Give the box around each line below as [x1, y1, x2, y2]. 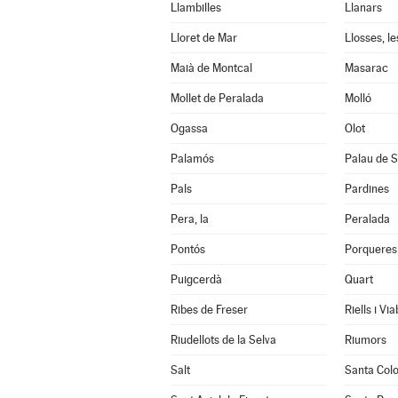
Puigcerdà [170, 273, 222, 286]
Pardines [344, 182, 389, 195]
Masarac [344, 61, 388, 75]
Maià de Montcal [170, 61, 252, 75]
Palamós [170, 152, 214, 165]
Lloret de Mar [170, 31, 237, 44]
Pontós [170, 243, 205, 256]
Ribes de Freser [170, 303, 248, 316]
